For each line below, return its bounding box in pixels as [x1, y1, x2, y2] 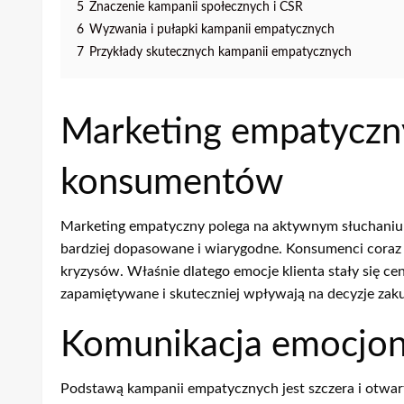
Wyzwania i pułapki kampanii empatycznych [89, 23, 335, 37]
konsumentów [60, 165, 283, 202]
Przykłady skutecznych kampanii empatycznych [89, 45, 352, 60]
